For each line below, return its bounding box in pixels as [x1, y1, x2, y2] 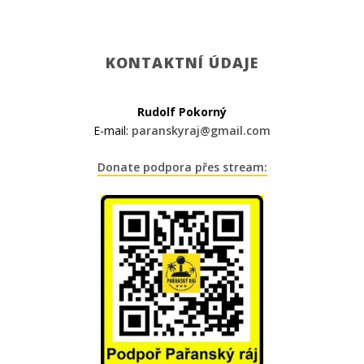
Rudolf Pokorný [137, 103, 227, 119]
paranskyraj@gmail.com [132, 122, 271, 138]
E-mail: [93, 122, 132, 138]
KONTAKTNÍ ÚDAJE [105, 52, 259, 72]
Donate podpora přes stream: [97, 159, 267, 175]
